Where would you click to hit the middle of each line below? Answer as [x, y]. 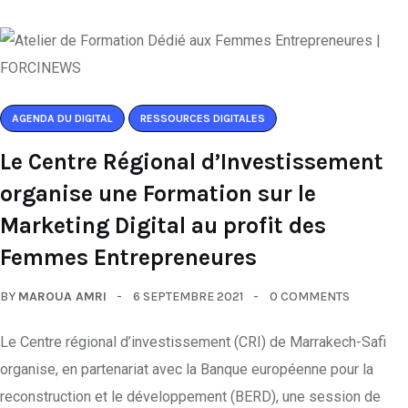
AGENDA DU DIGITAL [62, 118]
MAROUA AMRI [62, 296]
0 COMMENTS [310, 296]
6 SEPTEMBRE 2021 [188, 296]
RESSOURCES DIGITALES [203, 118]
